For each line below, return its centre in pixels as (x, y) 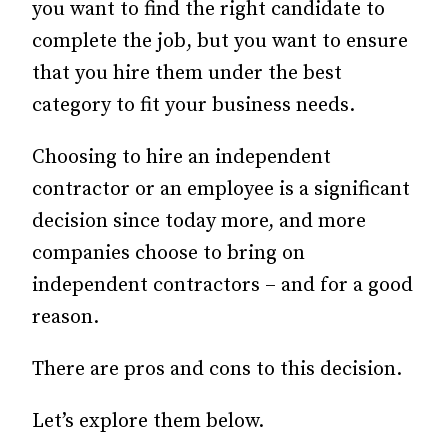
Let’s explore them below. (148, 421)
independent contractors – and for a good (222, 285)
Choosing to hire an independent (181, 157)
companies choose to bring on (168, 253)
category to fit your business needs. (193, 105)
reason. (65, 317)
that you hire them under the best (187, 73)
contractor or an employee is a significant (221, 189)
